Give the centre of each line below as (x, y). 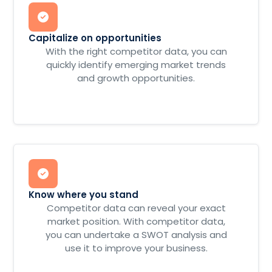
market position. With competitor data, (136, 221)
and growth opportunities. (136, 78)
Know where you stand (84, 195)
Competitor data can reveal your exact (136, 208)
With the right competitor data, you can (136, 51)
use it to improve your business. (136, 248)
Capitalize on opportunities (95, 38)
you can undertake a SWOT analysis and (136, 235)
